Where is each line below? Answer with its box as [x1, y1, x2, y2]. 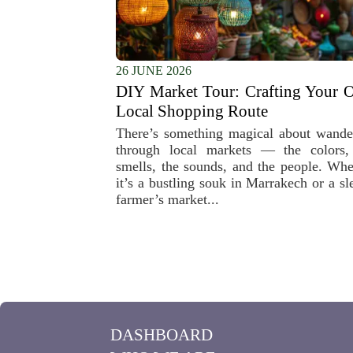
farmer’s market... [116, 191, 219, 207]
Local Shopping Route [116, 102, 268, 121]
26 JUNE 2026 [116, 64, 191, 77]
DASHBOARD [110, 325, 213, 344]
